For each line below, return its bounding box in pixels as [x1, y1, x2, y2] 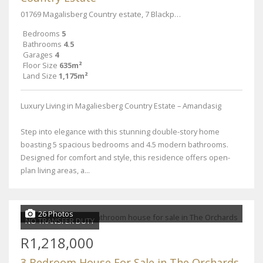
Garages [23, 49, 53, 60]
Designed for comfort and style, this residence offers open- [21, 152, 230, 163]
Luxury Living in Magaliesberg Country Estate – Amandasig [21, 100, 221, 111]
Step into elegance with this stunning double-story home [21, 126, 220, 137]
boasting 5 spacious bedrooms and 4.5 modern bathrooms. [21, 139, 228, 150]
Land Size [23, 70, 57, 81]
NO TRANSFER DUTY [25, 215, 95, 226]
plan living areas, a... [21, 165, 90, 176]
